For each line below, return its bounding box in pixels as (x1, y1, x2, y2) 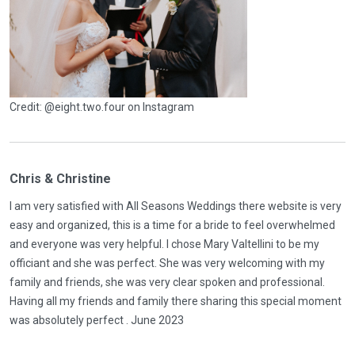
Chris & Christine (10, 171, 111, 186)
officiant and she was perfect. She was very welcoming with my (10, 257, 325, 269)
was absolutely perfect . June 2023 (10, 314, 184, 326)
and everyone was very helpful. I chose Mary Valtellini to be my (10, 238, 319, 250)
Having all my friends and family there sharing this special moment (10, 295, 342, 307)
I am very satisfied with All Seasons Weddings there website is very (10, 200, 342, 212)
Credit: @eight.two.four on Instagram (10, 101, 194, 113)
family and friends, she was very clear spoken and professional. (10, 276, 325, 288)
